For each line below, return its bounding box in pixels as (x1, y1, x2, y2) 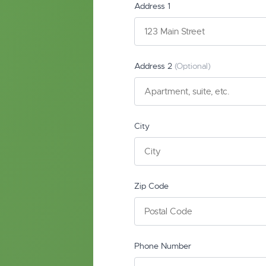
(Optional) (175, 61, 211, 71)
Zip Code (134, 180, 169, 191)
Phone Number (134, 240, 192, 251)
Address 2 (134, 61, 175, 71)
